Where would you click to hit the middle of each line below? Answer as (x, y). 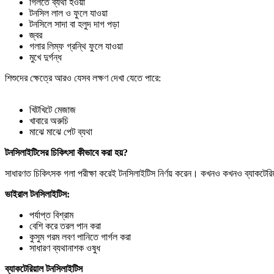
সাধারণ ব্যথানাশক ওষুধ (65, 248)
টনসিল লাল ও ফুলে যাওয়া (68, 13)
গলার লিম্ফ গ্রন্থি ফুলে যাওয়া (76, 46)
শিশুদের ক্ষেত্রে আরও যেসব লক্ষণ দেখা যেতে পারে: (83, 78)
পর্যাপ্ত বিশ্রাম (51, 215)
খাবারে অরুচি (49, 120)
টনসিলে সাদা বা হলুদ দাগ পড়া (74, 24)
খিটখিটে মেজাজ (53, 109)
